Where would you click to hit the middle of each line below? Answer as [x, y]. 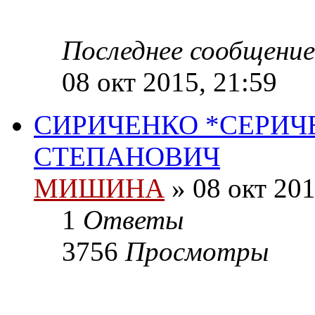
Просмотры [197, 252]
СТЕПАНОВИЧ [127, 157]
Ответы [133, 220]
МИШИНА [99, 188]
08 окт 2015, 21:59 [169, 82]
